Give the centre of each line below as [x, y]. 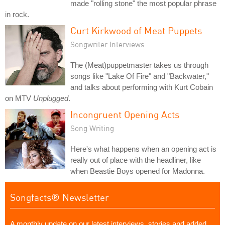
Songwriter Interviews [107, 44]
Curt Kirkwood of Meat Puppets [136, 30]
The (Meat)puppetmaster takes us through [139, 65]
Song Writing [92, 128]
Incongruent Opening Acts [125, 114]
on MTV [19, 98]
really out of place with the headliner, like [136, 160]
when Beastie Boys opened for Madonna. [138, 171]
